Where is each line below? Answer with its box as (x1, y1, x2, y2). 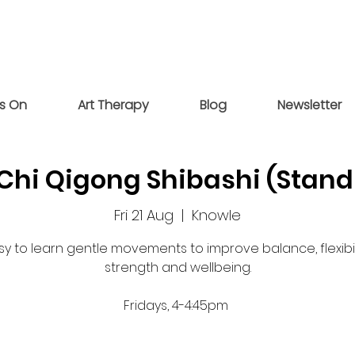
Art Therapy (77, 96, 149, 115)
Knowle (192, 205, 241, 226)
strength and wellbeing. (104, 258, 251, 277)
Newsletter (277, 96, 342, 115)
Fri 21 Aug (114, 205, 174, 226)
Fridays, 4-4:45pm (124, 296, 231, 315)
